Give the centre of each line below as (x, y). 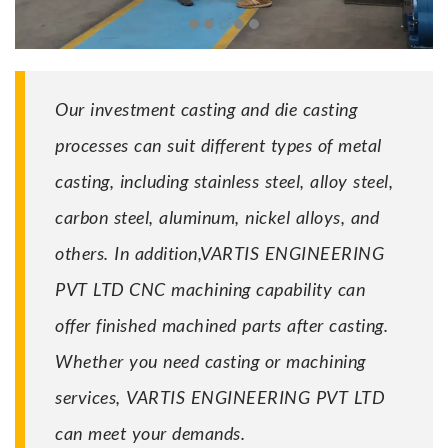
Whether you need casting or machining (210, 360)
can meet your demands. (150, 432)
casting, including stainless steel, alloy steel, (224, 180)
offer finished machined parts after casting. (221, 324)
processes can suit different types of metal (218, 144)
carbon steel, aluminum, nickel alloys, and (217, 216)
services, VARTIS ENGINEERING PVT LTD (219, 396)
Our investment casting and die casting (209, 108)
